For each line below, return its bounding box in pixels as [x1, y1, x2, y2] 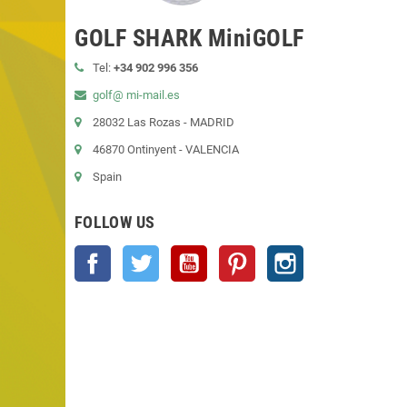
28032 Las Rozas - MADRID [93, 114, 234, 129]
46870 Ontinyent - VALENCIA [93, 142, 239, 156]
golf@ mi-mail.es [93, 87, 180, 102]
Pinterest [255, 246, 302, 261]
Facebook [111, 246, 162, 261]
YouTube [207, 246, 253, 261]
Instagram [303, 246, 356, 261]
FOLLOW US [74, 212, 155, 232]
